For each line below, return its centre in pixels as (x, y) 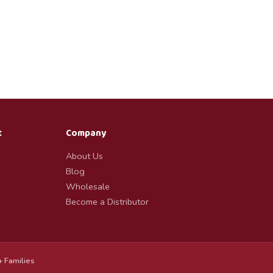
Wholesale (87, 186)
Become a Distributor (107, 201)
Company (86, 133)
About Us (84, 156)
